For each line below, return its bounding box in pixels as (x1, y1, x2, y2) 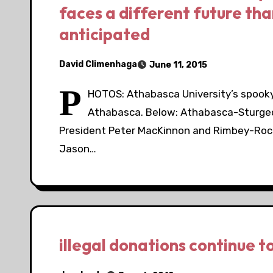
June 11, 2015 (149, 59, 207, 70)
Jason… (59, 142, 96, 155)
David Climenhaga (59, 59, 137, 70)
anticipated (59, 23, 150, 44)
